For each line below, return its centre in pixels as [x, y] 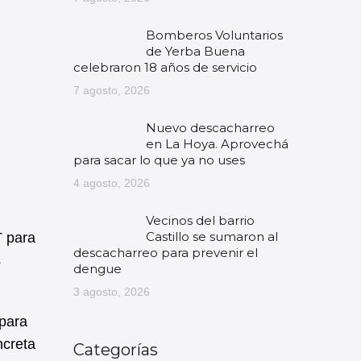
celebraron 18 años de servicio [165, 67]
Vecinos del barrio [200, 220]
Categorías [116, 350]
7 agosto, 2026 [112, 90]
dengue [98, 269]
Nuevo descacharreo [210, 128]
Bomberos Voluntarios [214, 35]
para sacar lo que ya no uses [159, 160]
